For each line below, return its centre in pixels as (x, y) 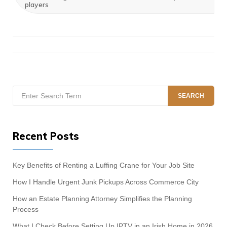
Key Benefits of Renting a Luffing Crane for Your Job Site (104, 165)
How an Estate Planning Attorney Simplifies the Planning (102, 198)
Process (26, 209)
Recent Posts (46, 136)
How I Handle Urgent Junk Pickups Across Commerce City (106, 182)
